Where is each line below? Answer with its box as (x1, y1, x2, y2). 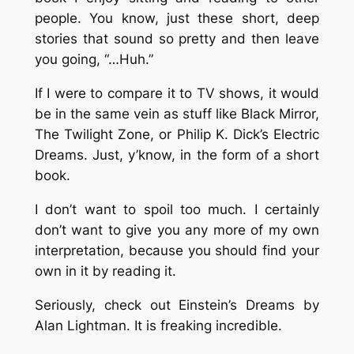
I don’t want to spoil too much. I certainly (34, 201, 320, 218)
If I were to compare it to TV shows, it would (34, 85, 320, 102)
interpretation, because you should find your (34, 243, 320, 259)
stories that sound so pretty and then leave (34, 31, 320, 47)
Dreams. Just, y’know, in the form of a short (34, 147, 320, 164)
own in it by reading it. (34, 263, 176, 280)
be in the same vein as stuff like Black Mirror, (34, 106, 320, 122)
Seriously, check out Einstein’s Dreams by (34, 296, 320, 313)
